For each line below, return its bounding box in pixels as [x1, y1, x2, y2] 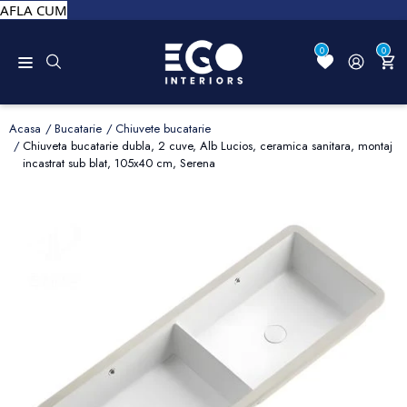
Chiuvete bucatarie [115, 119, 211, 137]
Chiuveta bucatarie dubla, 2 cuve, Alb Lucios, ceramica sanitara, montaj [23, 136, 392, 154]
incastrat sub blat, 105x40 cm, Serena [23, 154, 215, 172]
